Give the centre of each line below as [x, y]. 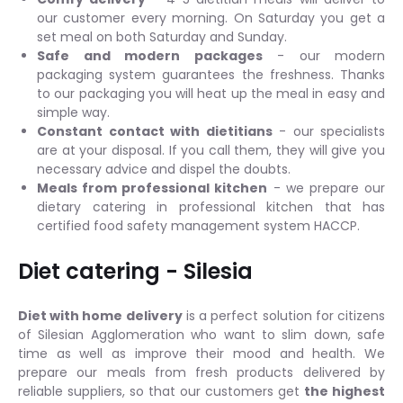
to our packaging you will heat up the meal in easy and [211, 93]
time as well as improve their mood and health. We [201, 353]
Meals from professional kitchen [152, 188]
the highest [345, 391]
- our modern [323, 55]
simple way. [73, 112]
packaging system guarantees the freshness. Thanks [211, 74]
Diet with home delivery [100, 315]
